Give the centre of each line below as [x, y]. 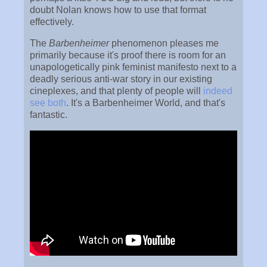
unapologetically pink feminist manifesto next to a [133, 67]
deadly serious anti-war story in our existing [121, 79]
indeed [218, 91]
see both [48, 103]
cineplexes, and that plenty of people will [117, 91]
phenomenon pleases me [164, 43]
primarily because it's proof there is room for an [128, 55]
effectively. [53, 21]
